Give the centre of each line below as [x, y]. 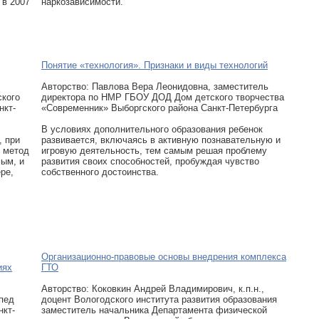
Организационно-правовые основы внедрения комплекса [164, 257]
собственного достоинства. [100, 172]
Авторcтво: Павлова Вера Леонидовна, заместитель [155, 87]
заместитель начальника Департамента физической [154, 310]
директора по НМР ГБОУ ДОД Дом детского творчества [163, 97]
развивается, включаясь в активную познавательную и [161, 140]
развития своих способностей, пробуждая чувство [150, 161]
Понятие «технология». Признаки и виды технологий [155, 65]
